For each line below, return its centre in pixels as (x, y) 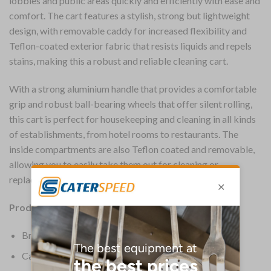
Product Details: (46, 207)
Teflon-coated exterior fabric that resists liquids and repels (130, 46)
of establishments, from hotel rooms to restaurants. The (124, 134)
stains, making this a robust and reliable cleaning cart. (119, 61)
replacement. (36, 180)
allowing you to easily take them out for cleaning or (114, 165)
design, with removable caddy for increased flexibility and (128, 31)
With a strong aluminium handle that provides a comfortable (133, 89)
